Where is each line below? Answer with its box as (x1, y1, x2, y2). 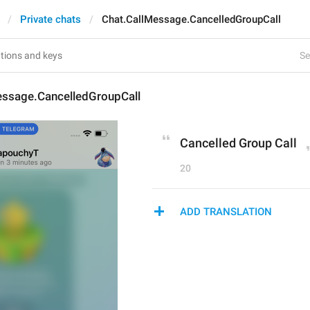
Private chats (20, 13, 81, 26)
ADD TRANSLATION (180, 206, 272, 218)
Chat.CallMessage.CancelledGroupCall (102, 13, 281, 26)
